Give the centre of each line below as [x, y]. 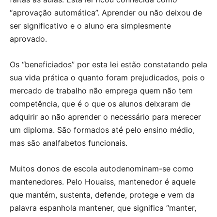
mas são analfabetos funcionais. [69, 143]
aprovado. [28, 39]
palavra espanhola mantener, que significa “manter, [103, 208]
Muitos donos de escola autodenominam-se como [102, 168]
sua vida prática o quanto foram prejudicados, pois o [107, 77]
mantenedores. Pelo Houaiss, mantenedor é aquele [103, 181]
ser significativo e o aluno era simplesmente [90, 25]
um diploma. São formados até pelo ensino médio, [102, 130]
